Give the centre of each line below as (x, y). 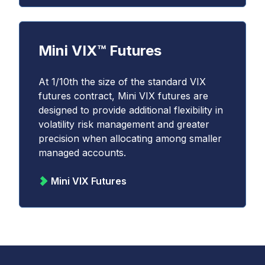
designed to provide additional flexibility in (131, 110)
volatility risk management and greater (124, 124)
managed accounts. (82, 153)
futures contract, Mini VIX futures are (123, 96)
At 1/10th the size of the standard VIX (122, 82)
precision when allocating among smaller (130, 138)
